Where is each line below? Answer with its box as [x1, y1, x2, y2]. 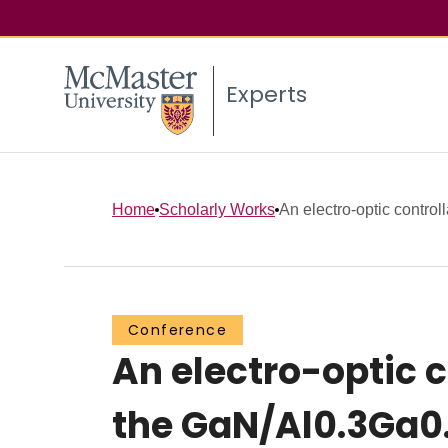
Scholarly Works [159, 200, 275, 218]
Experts [226, 79, 307, 111]
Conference [128, 320, 227, 341]
